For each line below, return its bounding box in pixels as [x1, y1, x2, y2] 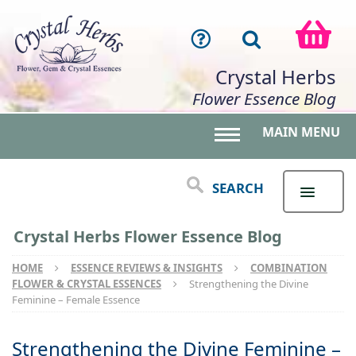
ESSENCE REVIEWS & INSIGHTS [71, 261, 222, 276]
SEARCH [211, 179, 264, 198]
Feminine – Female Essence [12, 292, 140, 308]
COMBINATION [250, 261, 327, 276]
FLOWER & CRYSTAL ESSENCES [12, 277, 161, 292]
